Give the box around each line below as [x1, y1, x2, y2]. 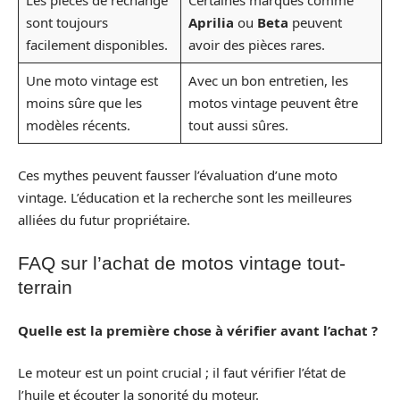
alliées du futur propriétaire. [18, 210, 190, 229]
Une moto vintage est [25, 71, 158, 90]
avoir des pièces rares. [187, 36, 325, 54]
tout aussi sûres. [187, 116, 288, 135]
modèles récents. [25, 116, 130, 135]
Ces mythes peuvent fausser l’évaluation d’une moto [18, 165, 337, 184]
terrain [18, 277, 72, 298]
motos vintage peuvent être [187, 94, 358, 112]
